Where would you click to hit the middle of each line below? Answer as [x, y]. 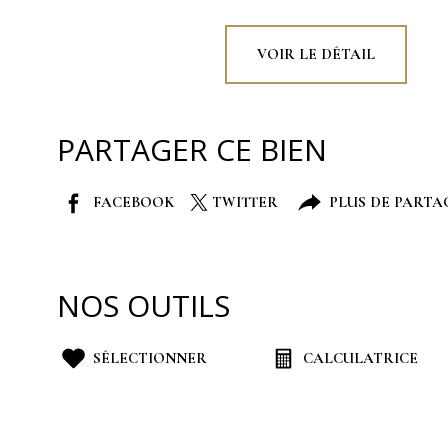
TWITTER [245, 202]
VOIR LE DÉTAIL [316, 54]
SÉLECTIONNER [150, 358]
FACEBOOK [133, 202]
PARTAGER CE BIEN [192, 150]
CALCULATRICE [360, 358]
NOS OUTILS [143, 306]
